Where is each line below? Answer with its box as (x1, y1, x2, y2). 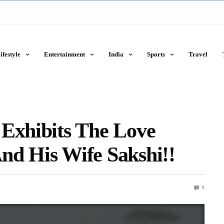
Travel (188, 50, 207, 58)
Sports (146, 50, 165, 58)
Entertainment (43, 50, 85, 58)
